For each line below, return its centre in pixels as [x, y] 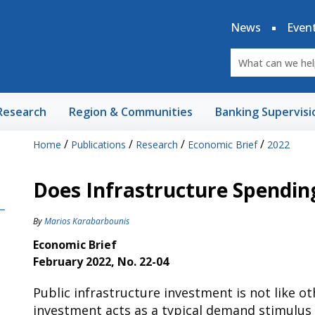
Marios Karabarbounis [86, 221]
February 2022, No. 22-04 [101, 262]
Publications [98, 144]
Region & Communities [131, 112]
